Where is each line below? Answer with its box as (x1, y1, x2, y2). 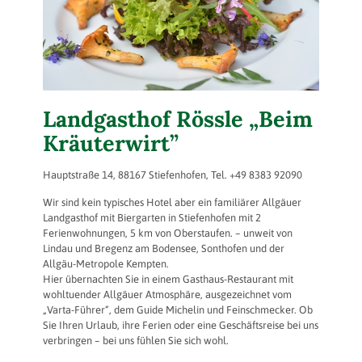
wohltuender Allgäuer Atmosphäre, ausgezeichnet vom (43, 288, 292, 301)
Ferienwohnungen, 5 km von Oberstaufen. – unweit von (43, 226, 293, 239)
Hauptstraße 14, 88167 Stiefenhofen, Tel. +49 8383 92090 (43, 168, 302, 181)
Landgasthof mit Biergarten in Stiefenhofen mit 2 (43, 211, 261, 224)
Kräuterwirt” (43, 128, 179, 157)
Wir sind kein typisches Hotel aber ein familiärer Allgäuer (43, 196, 301, 208)
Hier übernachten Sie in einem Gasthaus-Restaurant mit (43, 272, 293, 285)
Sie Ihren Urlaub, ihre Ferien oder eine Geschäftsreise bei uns (43, 318, 318, 331)
